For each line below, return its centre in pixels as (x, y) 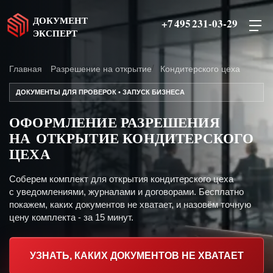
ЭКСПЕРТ (55, 33)
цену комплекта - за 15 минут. (71, 217)
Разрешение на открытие (101, 69)
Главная (26, 69)
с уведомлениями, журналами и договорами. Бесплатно (126, 192)
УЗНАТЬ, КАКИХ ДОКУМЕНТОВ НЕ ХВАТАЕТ (136, 256)
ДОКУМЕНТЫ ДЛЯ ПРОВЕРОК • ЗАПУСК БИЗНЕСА (100, 92)
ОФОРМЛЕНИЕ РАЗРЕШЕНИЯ (115, 122)
